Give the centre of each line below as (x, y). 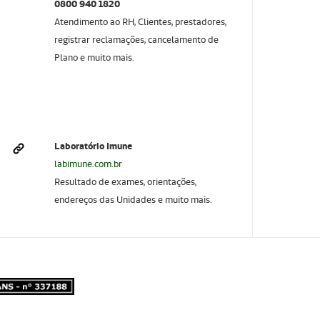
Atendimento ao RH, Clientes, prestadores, (142, 22)
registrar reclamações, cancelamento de (137, 40)
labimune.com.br (89, 164)
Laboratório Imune (94, 146)
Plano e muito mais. (95, 58)
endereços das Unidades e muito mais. (134, 200)
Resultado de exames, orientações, (126, 182)
